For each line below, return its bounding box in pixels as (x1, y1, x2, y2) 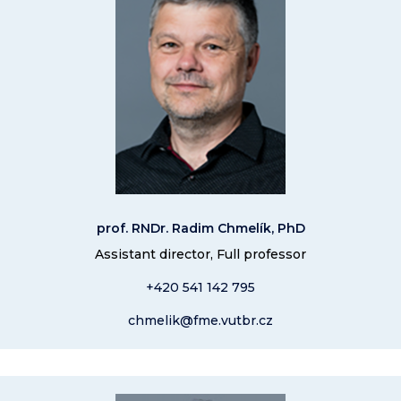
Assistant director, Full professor (95, 246, 306, 262)
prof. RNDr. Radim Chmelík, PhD (96, 220, 305, 236)
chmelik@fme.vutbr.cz (128, 312, 273, 328)
